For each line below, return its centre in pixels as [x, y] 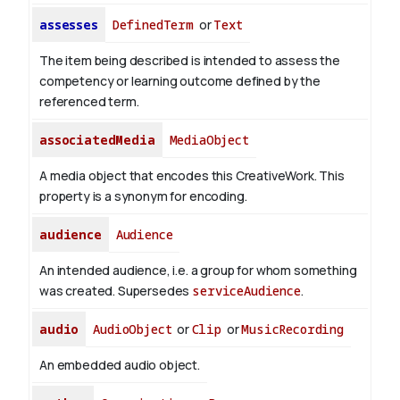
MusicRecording [292, 329]
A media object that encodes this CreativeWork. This [192, 176]
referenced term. [89, 102]
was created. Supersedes [116, 291]
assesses [69, 25]
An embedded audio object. [120, 365]
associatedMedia [97, 140]
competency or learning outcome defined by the [180, 81]
